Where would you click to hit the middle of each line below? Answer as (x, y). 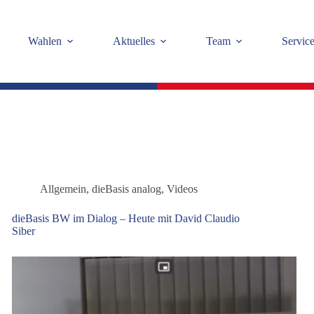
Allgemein (63, 189)
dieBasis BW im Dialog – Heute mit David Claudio (126, 218)
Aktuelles (134, 41)
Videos (183, 189)
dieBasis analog (127, 189)
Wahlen (45, 41)
